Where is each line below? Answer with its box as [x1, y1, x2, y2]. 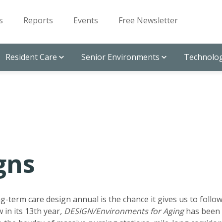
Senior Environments [81, 52, 160, 62]
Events [73, 15, 98, 26]
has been [184, 206, 220, 217]
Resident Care [5, 52, 57, 62]
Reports [23, 15, 53, 26]
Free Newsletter [118, 15, 178, 26]
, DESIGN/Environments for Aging [60, 206, 184, 217]
